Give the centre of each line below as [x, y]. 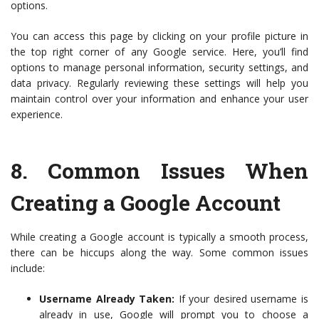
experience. [37, 115]
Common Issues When [178, 171]
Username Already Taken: [107, 299]
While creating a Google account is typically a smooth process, [159, 237]
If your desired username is [242, 299]
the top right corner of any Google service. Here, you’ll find [159, 52]
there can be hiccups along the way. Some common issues [159, 253]
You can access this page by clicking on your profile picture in [159, 36]
